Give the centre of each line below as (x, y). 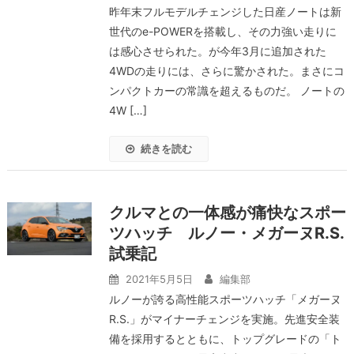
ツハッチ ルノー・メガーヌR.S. (226, 233)
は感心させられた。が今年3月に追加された (217, 51)
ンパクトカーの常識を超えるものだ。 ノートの (226, 90)
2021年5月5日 (159, 279)
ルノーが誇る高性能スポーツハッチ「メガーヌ (225, 299)
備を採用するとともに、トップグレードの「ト (225, 339)
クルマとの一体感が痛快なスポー (227, 213)
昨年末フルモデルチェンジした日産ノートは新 (225, 11)
